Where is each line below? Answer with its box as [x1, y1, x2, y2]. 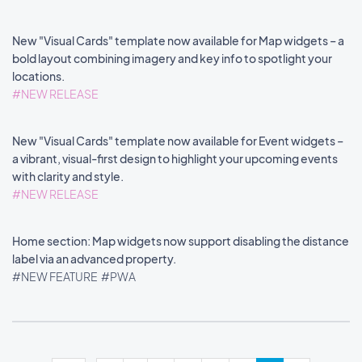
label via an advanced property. [12, 251, 178, 266]
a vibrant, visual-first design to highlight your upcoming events [12, 151, 338, 166]
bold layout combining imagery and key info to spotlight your [12, 51, 332, 65]
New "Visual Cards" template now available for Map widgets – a [12, 33, 344, 48]
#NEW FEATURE [12, 269, 99, 284]
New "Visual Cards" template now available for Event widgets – [12, 133, 343, 148]
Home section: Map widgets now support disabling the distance [12, 234, 349, 248]
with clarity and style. [12, 169, 125, 183]
